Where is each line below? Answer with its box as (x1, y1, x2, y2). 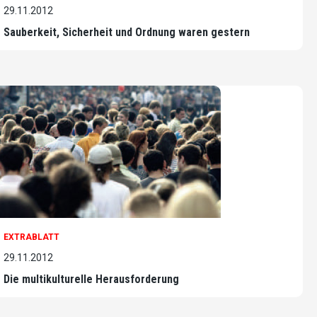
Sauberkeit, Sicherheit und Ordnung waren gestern (4, 25, 250, 39)
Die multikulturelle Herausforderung (4, 272, 179, 286)
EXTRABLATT (4, 231, 59, 242)
